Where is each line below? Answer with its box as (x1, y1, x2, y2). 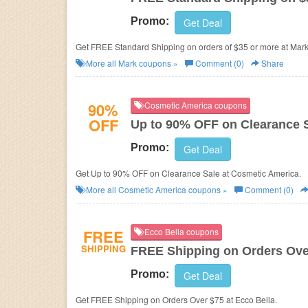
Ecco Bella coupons (142, 225, 219, 237)
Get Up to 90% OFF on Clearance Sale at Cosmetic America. (76, 167, 301, 179)
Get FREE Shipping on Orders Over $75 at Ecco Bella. (76, 294, 277, 305)
